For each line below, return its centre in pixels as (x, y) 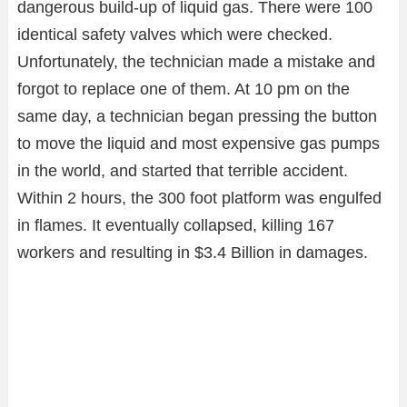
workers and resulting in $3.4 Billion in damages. (193, 252)
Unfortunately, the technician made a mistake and (196, 61)
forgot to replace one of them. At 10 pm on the (184, 89)
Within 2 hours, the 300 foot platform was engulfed (199, 198)
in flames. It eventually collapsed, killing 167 (176, 225)
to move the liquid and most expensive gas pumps (199, 143)
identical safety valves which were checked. (175, 34)
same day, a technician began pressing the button (197, 116)
